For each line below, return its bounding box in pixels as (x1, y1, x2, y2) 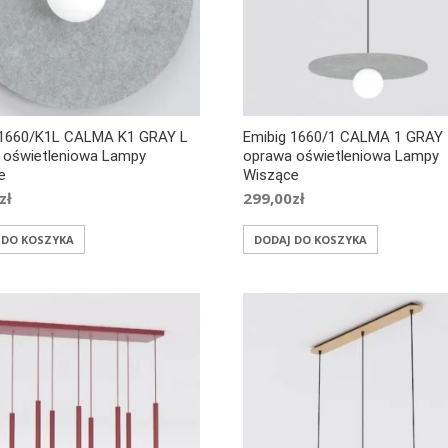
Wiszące (243, 166, 300, 185)
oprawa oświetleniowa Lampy (243, 147, 440, 166)
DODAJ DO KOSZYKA (254, 232, 368, 248)
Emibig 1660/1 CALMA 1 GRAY (243, 128, 444, 147)
